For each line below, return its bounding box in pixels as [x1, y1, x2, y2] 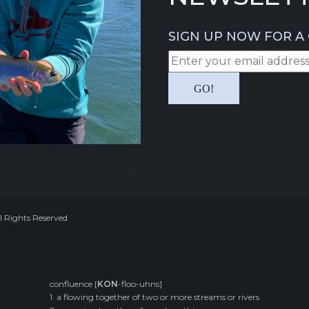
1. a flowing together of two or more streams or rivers [50, 292, 259, 303]
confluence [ [50, 279, 97, 290]
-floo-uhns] [118, 279, 162, 290]
